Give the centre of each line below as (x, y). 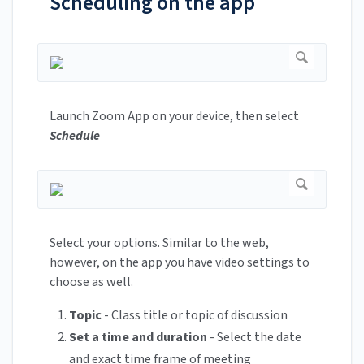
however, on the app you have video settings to (180, 263)
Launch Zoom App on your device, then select (174, 117)
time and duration (154, 338)
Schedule (75, 136)
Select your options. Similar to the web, (159, 243)
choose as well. (91, 282)
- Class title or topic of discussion (196, 316)
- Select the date (254, 338)
